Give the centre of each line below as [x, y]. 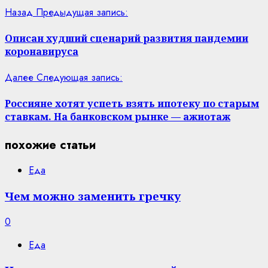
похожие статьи [50, 145]
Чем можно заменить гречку [93, 196]
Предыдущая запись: [82, 12]
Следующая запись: [80, 78]
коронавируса [42, 51]
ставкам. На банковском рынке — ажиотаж [118, 117]
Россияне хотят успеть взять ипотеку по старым [132, 104]
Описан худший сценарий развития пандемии [127, 38]
